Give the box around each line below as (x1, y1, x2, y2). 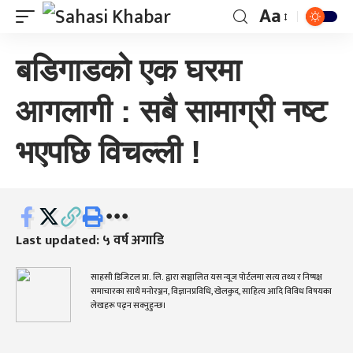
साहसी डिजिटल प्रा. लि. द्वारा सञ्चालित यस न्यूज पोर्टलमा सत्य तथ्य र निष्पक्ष (91, 269, 322, 284)
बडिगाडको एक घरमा (16, 53, 241, 87)
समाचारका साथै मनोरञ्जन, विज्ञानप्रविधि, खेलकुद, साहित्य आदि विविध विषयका (91, 284, 332, 299)
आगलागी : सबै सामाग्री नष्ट (16, 94, 327, 128)
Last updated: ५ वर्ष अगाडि (16, 229, 164, 251)
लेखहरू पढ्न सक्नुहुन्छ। (91, 298, 165, 313)
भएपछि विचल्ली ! (16, 135, 201, 169)
